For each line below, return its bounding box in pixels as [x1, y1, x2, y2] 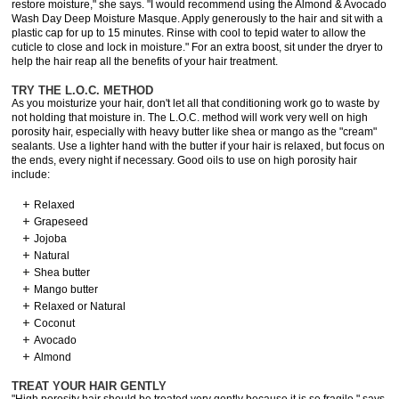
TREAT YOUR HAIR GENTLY [12, 379, 167, 393]
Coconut [34, 317, 76, 330]
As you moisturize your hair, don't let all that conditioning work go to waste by [12, 97, 380, 110]
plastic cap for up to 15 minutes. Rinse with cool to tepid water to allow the [12, 27, 367, 39]
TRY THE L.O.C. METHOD [12, 84, 154, 97]
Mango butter [34, 283, 99, 296]
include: [12, 168, 51, 181]
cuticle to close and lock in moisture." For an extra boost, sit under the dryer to [12, 41, 384, 53]
